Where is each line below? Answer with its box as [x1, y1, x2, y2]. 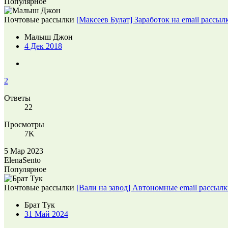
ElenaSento [4, 155, 41, 164]
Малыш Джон [24, 32, 73, 41]
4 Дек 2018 [24, 41, 62, 50]
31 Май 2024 [24, 209, 68, 218]
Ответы [4, 93, 31, 102]
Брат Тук [24, 200, 55, 209]
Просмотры [4, 120, 44, 129]
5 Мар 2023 [4, 146, 43, 155]
